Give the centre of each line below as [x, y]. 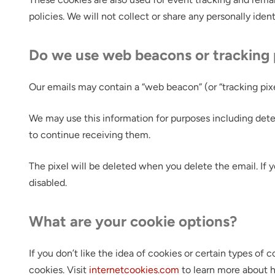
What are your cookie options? [133, 221]
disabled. [48, 183]
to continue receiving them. [90, 135]
